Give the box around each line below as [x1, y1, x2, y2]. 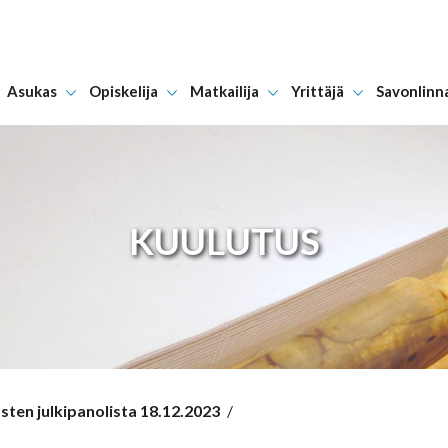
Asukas [6, 82, 57, 100]
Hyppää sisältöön [234, 94, 354, 114]
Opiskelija [88, 82, 158, 100]
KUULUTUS [128, 218, 320, 263]
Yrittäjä [290, 82, 344, 100]
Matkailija [189, 82, 259, 100]
